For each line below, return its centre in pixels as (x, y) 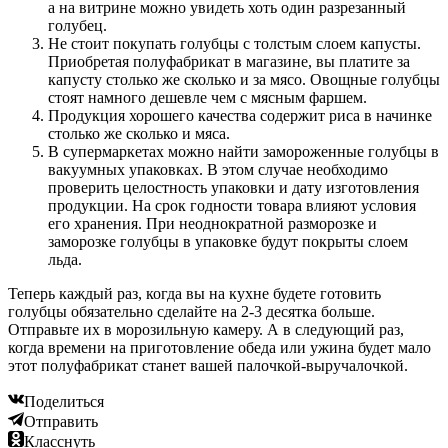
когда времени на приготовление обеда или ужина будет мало (219, 348)
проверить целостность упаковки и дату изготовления (233, 188)
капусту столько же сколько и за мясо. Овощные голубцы (244, 80)
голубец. (77, 26)
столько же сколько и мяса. (139, 134)
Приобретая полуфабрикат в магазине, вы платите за (229, 62)
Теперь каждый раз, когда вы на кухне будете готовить (194, 294)
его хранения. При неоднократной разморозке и (212, 224)
